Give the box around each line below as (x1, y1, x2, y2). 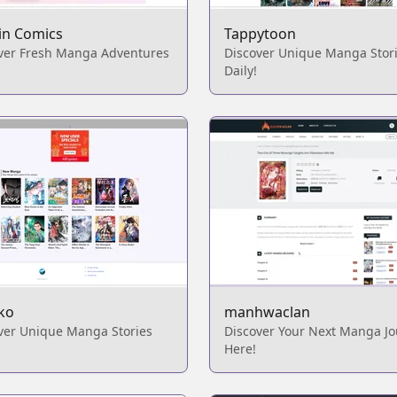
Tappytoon (224, 24, 296, 43)
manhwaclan (224, 302, 310, 322)
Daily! (224, 62, 257, 79)
